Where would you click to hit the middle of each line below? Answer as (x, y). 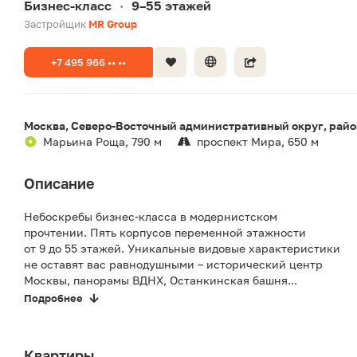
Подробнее (53, 298)
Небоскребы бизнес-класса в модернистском (151, 217)
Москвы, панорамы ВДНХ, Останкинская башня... (161, 280)
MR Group (113, 24)
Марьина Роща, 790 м (102, 142)
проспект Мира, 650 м (258, 142)
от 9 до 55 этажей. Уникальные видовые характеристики (182, 249)
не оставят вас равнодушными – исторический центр (173, 265)
